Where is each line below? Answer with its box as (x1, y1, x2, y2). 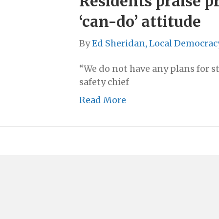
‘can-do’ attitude (79, 12, 201, 31)
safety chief (79, 76, 129, 88)
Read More (79, 94, 126, 106)
